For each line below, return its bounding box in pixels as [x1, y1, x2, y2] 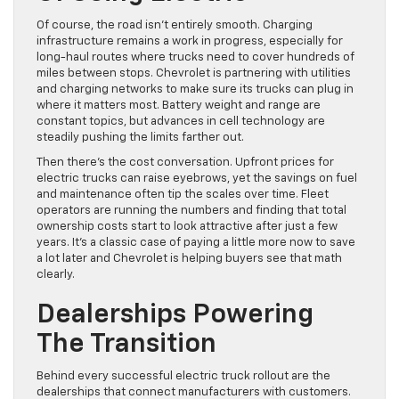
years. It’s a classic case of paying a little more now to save [37, 237, 355, 249]
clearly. [37, 269, 75, 281]
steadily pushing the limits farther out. [37, 132, 244, 144]
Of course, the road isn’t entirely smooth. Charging [37, 20, 313, 32]
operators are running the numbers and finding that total [37, 205, 346, 217]
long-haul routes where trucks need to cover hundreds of [37, 52, 354, 64]
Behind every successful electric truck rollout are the [37, 370, 330, 383]
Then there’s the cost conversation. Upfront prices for [37, 157, 334, 169]
